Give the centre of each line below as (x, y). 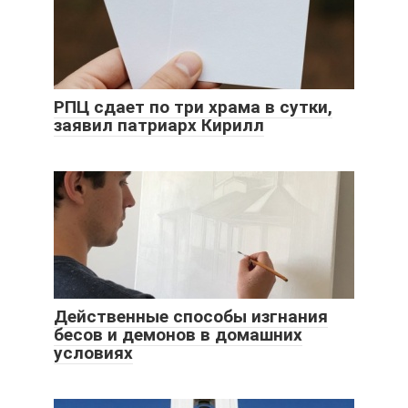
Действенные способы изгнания (191, 316)
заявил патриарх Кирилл (159, 125)
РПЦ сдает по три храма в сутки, (193, 107)
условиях (93, 352)
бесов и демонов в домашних (178, 334)
